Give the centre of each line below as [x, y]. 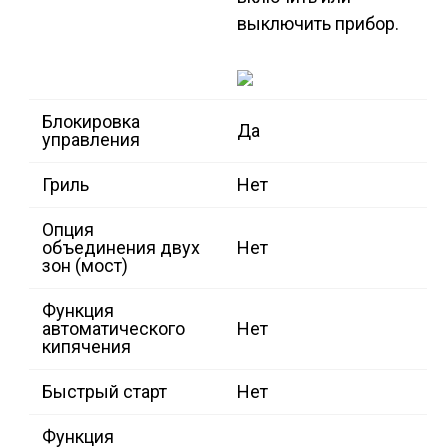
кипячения [86, 347]
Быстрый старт [104, 392]
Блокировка [91, 122]
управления [91, 140]
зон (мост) [85, 266]
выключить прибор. [318, 24]
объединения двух [121, 248]
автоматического [113, 329]
